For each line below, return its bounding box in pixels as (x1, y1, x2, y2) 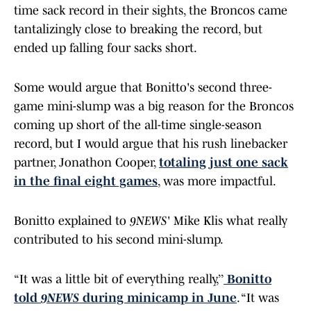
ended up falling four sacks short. (14, 41, 197, 56)
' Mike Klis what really (167, 214, 287, 228)
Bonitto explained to (14, 214, 130, 228)
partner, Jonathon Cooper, (14, 155, 159, 170)
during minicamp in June (83, 291, 237, 305)
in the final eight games (14, 174, 158, 189)
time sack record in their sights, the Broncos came (14, 3, 287, 18)
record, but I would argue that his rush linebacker (14, 137, 287, 151)
